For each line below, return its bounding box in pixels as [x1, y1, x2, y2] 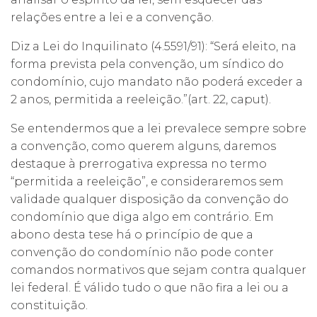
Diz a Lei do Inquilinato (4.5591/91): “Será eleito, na [11, 39, 296, 53]
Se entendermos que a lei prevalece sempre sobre [11, 121, 306, 135]
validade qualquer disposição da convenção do [11, 192, 289, 206]
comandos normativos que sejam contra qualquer [11, 263, 306, 277]
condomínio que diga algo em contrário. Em [11, 209, 274, 224]
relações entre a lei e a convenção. [11, 10, 214, 24]
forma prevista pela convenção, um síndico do [11, 57, 284, 71]
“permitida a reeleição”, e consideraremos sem [11, 174, 284, 188]
